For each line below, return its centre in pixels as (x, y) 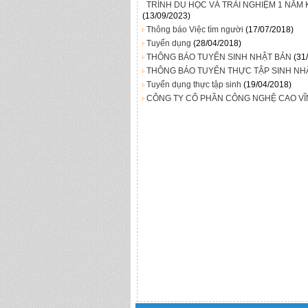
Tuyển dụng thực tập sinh (194, 84)
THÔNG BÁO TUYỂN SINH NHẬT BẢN (219, 57)
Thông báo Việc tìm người (195, 29)
